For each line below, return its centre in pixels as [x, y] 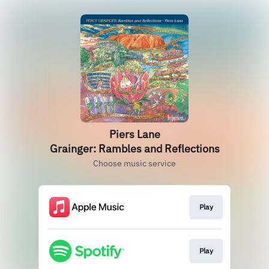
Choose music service [134, 163]
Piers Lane [134, 134]
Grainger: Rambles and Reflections [134, 149]
